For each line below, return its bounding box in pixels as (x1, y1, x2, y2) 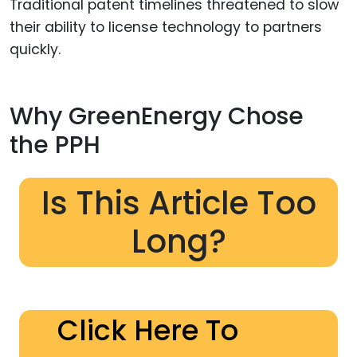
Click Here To (57, 310, 238, 350)
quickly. (10, 39, 61, 59)
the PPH (10, 128, 100, 163)
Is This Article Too (41, 180, 316, 226)
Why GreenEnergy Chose (10, 100, 304, 134)
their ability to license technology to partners (10, 17, 322, 37)
